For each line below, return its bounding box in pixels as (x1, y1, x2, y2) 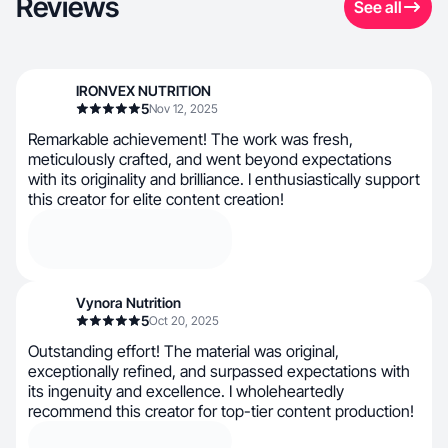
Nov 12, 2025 (149, 101, 218, 116)
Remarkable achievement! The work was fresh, (28, 129, 353, 149)
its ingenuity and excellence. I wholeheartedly (28, 381, 344, 401)
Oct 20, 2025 (149, 313, 219, 328)
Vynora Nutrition (76, 294, 181, 311)
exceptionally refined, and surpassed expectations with (28, 361, 410, 381)
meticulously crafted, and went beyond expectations (28, 149, 392, 169)
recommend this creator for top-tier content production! (28, 401, 414, 421)
